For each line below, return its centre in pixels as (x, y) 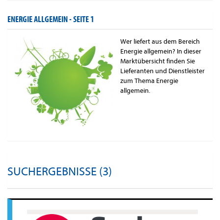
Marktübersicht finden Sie (158, 61)
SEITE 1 (84, 20)
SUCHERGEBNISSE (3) (60, 171)
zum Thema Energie (149, 81)
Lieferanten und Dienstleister (163, 71)
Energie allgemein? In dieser (161, 52)
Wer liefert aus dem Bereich (160, 42)
